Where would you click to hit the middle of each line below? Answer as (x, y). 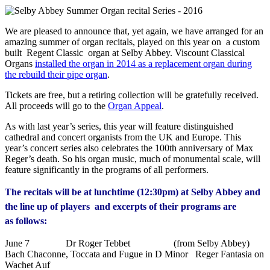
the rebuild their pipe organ (56, 74)
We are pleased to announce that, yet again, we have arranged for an (134, 31)
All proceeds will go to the (56, 105)
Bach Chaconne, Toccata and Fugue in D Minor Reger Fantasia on (134, 254)
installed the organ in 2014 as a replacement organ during (143, 63)
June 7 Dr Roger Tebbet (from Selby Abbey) (127, 243)
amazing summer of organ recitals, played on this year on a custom (132, 42)
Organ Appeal (135, 105)
